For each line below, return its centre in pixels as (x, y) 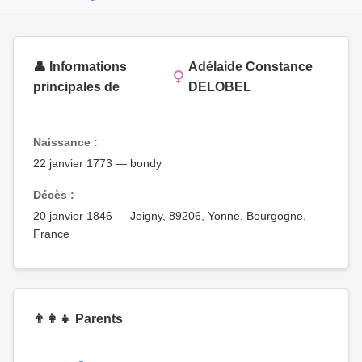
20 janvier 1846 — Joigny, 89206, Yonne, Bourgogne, (170, 216)
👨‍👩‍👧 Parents (78, 319)
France (51, 234)
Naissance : (65, 142)
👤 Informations (80, 67)
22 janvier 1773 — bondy (97, 163)
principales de (76, 87)
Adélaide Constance (250, 67)
